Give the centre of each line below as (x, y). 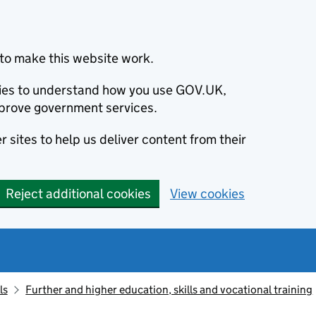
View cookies (207, 194)
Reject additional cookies (78, 194)
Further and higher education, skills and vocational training (169, 290)
